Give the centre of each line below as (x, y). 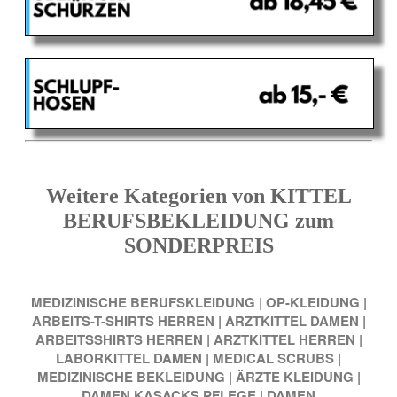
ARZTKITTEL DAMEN (292, 320)
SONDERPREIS (198, 246)
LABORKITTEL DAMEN (129, 358)
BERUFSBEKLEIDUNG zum (198, 221)
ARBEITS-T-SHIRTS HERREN (123, 320)
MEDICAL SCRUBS (273, 358)
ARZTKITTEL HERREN (284, 339)
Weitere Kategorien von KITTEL (198, 196)
